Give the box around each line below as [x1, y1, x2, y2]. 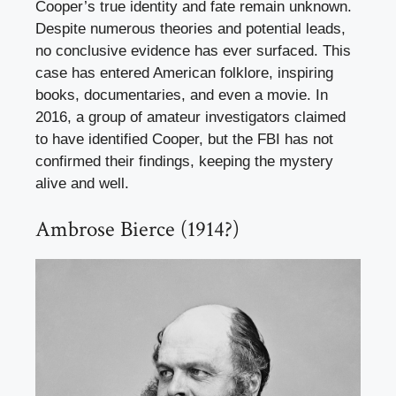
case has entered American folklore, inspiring [35, 65, 333, 82]
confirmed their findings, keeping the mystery [35, 153, 333, 171]
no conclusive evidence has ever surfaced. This [35, 42, 351, 60]
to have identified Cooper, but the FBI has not [35, 131, 333, 148]
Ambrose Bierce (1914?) [35, 214, 240, 244]
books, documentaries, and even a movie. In [35, 87, 328, 104]
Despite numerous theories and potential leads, [35, 20, 346, 38]
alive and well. [35, 175, 129, 193]
